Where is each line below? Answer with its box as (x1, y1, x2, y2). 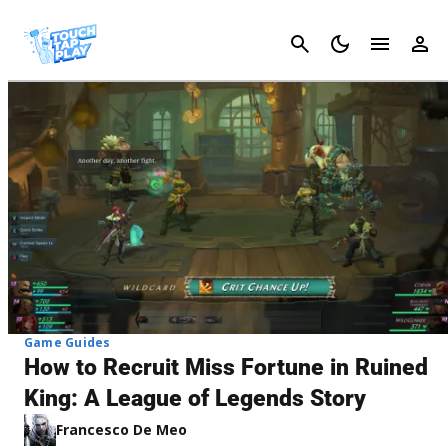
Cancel (391, 34, 440, 53)
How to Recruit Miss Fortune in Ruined (24, 353, 428, 381)
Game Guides (24, 333, 111, 351)
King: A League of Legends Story (24, 384, 366, 412)
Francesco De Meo (56, 419, 187, 439)
